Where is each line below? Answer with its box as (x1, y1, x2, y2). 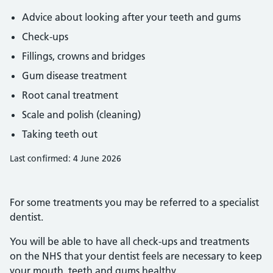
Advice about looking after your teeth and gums (22, 11, 241, 23)
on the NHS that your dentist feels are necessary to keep (10, 250, 262, 262)
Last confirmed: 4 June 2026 (10, 153, 121, 164)
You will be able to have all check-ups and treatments (10, 235, 249, 247)
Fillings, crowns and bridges (22, 50, 145, 62)
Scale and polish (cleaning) (22, 108, 141, 121)
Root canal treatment (22, 89, 118, 101)
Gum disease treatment (22, 69, 127, 82)
